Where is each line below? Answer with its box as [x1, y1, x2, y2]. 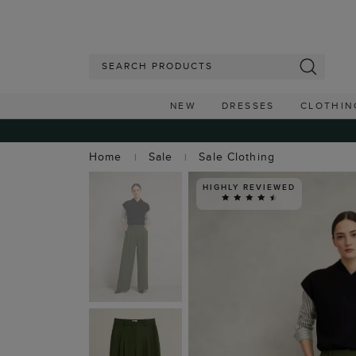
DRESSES [221, 99, 275, 112]
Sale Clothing [199, 149, 275, 164]
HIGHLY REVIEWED [203, 180, 296, 193]
